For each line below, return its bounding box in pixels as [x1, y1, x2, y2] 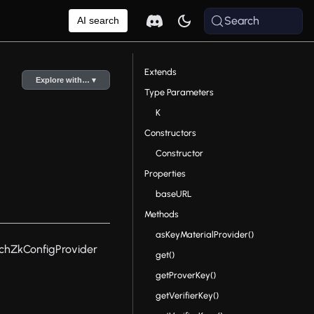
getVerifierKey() [156, 290, 219, 301]
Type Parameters [144, 87, 214, 97]
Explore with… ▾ [36, 75, 97, 84]
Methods [144, 209, 179, 219]
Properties [144, 168, 186, 179]
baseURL [156, 189, 193, 199]
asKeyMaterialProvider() [156, 229, 254, 240]
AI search [77, 15, 120, 26]
